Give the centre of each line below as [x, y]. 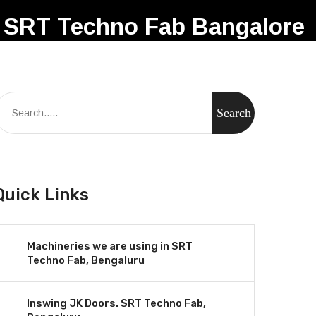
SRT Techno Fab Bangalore [154, 26]
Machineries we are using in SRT [110, 246]
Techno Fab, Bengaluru [86, 260]
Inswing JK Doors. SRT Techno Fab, [116, 303]
